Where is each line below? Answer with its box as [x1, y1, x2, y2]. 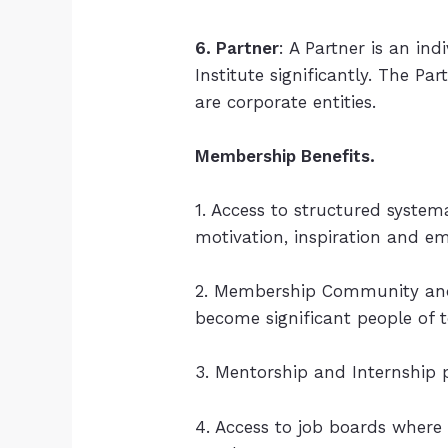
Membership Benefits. [195, 145, 376, 166]
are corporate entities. [195, 91, 377, 112]
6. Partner [195, 37, 280, 58]
